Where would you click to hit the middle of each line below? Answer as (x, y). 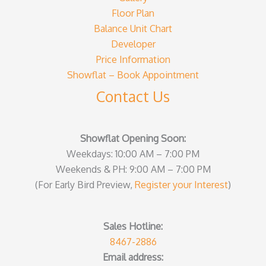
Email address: (133, 257)
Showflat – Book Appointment (133, 75)
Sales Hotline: (133, 227)
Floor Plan (133, 13)
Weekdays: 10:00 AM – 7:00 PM (133, 153)
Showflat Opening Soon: (133, 138)
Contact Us (133, 96)
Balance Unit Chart (133, 28)
